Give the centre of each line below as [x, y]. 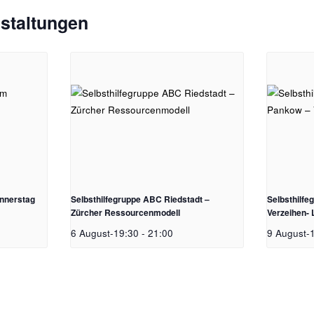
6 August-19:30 [105, 233]
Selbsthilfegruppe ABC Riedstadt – [141, 199]
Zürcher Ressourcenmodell [126, 213]
